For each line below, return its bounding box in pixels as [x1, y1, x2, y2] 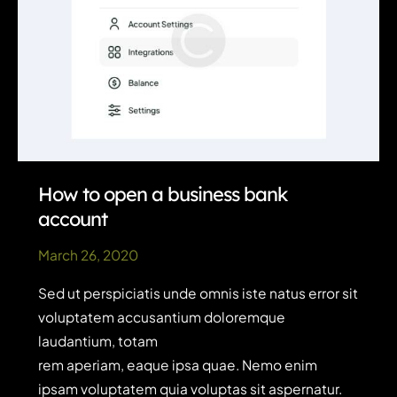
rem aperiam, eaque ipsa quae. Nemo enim [38, 356, 318, 374]
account [38, 206, 108, 231]
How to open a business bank [38, 182, 288, 206]
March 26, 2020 [38, 245, 139, 263]
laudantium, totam [38, 332, 159, 350]
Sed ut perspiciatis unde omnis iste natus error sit [38, 284, 359, 302]
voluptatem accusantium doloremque [38, 308, 286, 326]
